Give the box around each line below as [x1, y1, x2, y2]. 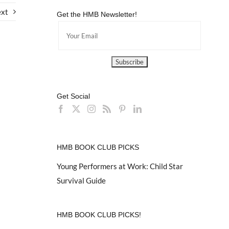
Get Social [56, 92, 90, 101]
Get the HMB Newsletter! [56, 10, 137, 19]
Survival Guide [56, 175, 106, 185]
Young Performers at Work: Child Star [56, 161, 183, 171]
